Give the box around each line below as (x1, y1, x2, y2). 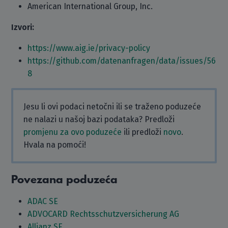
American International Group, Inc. (27, 2, 153, 11)
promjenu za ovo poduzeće (23, 127, 122, 137)
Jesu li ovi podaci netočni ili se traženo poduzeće (23, 102, 202, 111)
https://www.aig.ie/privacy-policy (27, 43, 151, 53)
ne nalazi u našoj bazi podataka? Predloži (23, 115, 175, 124)
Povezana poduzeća (11, 174, 118, 186)
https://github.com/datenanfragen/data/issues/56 (27, 56, 216, 66)
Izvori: (11, 22, 35, 32)
